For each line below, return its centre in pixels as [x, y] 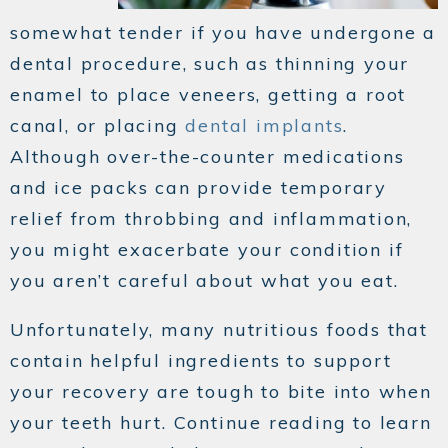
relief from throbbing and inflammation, [211, 219]
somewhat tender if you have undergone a [223, 33]
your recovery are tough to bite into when [221, 392]
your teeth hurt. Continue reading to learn [221, 423]
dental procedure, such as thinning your [210, 64]
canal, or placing [98, 126]
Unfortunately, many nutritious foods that [219, 330]
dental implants [264, 126]
